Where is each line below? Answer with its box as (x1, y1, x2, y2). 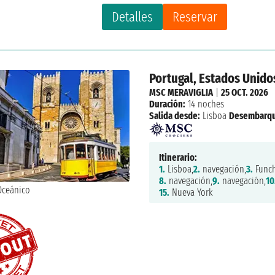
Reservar (172, 8, 218, 25)
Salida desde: (149, 109, 200, 122)
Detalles (112, 8, 153, 25)
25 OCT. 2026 (220, 86, 268, 98)
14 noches (185, 98, 224, 110)
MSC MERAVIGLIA (149, 86, 213, 98)
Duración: (149, 98, 185, 110)
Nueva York (169, 186, 213, 198)
